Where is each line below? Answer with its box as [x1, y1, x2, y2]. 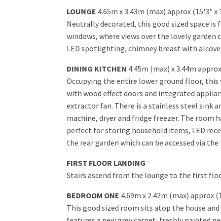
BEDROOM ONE [66, 190, 119, 201]
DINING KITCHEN [66, 64, 127, 74]
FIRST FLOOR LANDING [66, 158, 146, 168]
